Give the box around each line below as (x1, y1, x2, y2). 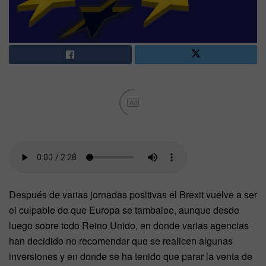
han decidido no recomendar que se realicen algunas (9, 234, 233, 248)
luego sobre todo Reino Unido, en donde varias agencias (9, 218, 249, 233)
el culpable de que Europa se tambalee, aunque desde (9, 203, 239, 217)
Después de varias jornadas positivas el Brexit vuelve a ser (9, 188, 257, 202)
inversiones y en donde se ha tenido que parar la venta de (9, 249, 252, 264)
